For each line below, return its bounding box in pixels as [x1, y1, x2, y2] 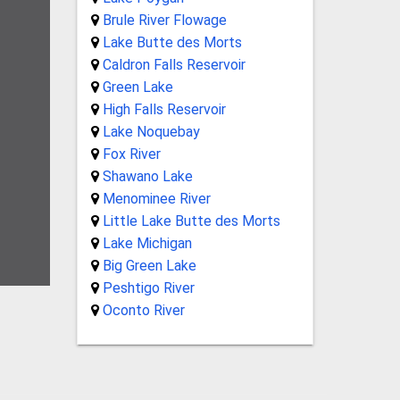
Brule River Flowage [102, 11, 227, 29]
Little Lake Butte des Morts [102, 212, 280, 229]
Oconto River [102, 301, 185, 319]
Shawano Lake [102, 167, 193, 185]
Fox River [102, 145, 161, 162]
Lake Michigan [102, 234, 192, 252]
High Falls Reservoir [102, 100, 226, 118]
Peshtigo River [102, 279, 195, 296]
